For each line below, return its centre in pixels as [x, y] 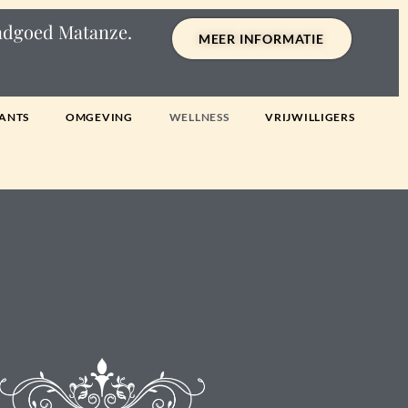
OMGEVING [99, 117]
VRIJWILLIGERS [310, 117]
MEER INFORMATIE [261, 39]
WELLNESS [199, 117]
